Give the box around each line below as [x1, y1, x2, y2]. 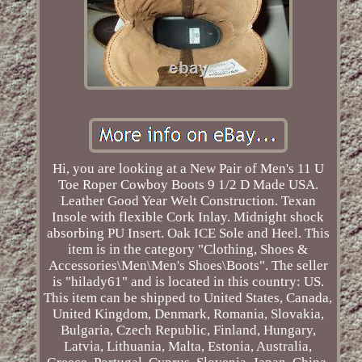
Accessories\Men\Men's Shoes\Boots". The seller [48, 258, 328, 274]
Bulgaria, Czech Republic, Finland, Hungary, [60, 322, 316, 339]
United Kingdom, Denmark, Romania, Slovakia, [52, 306, 324, 322]
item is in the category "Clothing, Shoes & [68, 242, 309, 258]
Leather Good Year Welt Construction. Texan [60, 193, 316, 209]
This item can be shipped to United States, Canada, [44, 290, 333, 306]
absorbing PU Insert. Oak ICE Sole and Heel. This [46, 225, 330, 242]
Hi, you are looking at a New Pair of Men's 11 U [52, 161, 324, 177]
